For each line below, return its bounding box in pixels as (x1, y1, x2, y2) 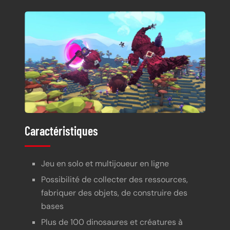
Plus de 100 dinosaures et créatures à (41, 216, 183, 227)
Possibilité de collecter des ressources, (41, 174, 188, 185)
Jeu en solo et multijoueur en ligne (41, 158, 169, 169)
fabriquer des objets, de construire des (41, 187, 187, 199)
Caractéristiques (25, 123, 98, 139)
